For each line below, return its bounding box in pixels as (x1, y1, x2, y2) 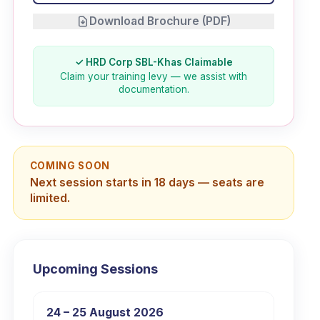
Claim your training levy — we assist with (60, 71, 247, 83)
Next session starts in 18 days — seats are (29, 176, 264, 190)
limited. (29, 191, 70, 206)
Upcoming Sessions (33, 261, 158, 277)
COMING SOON (29, 159, 110, 171)
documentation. (118, 84, 189, 96)
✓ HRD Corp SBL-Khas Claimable (74, 56, 233, 68)
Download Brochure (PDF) (89, 14, 231, 28)
